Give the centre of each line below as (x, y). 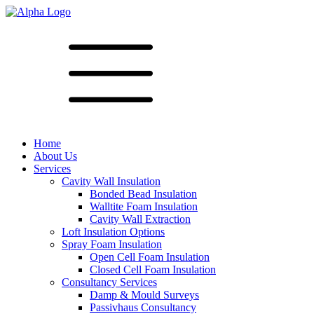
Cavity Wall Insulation (111, 181)
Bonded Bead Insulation (143, 194)
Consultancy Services (109, 282)
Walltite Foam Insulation (144, 206)
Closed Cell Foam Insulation (153, 269)
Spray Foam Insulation (112, 244)
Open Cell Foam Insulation (150, 257)
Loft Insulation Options (113, 232)
